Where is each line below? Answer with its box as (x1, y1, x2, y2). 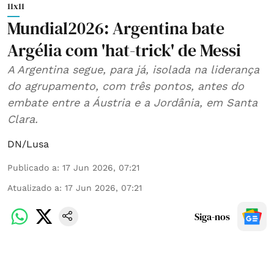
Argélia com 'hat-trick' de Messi (7, 38, 241, 62)
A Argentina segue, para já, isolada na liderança (7, 62, 259, 76)
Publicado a (7, 162, 57, 172)
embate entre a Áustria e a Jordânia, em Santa (7, 95, 257, 109)
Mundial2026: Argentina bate (7, 16, 224, 40)
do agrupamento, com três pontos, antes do (7, 79, 244, 92)
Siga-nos (194, 209, 230, 223)
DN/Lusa (7, 138, 49, 150)
